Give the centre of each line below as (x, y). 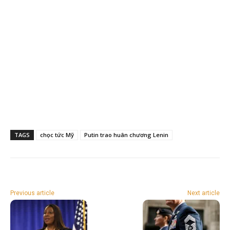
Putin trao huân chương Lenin (126, 135)
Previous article (32, 193)
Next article (203, 193)
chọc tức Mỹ (57, 135)
